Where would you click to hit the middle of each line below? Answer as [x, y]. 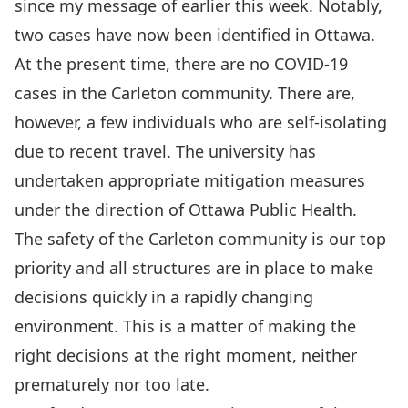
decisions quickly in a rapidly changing [164, 297]
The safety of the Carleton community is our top [200, 239]
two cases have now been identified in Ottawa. [195, 35]
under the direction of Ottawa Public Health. [186, 209]
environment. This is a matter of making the [185, 326]
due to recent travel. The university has [165, 151]
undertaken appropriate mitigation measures [190, 180]
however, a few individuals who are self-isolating [201, 122]
